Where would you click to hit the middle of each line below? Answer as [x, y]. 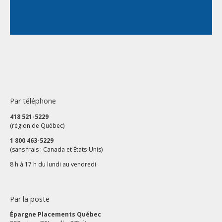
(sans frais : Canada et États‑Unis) [56, 149]
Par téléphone [33, 101]
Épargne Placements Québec [55, 215]
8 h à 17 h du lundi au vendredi [53, 164]
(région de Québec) [37, 125]
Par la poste [30, 199]
